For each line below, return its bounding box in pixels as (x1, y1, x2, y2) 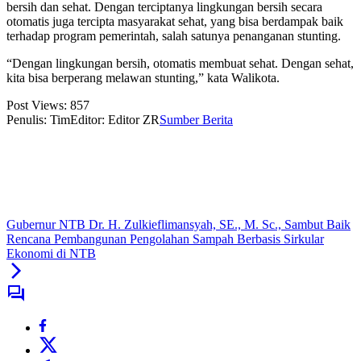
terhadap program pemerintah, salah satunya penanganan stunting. (6, 29, 341, 44)
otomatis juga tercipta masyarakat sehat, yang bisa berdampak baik (6, 15, 343, 29)
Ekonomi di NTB (6, 247, 96, 261)
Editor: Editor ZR (70, 113, 160, 127)
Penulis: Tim (6, 113, 70, 127)
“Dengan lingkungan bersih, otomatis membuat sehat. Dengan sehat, (6, 56, 354, 71)
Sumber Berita (160, 113, 233, 127)
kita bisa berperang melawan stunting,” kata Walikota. (6, 71, 280, 85)
